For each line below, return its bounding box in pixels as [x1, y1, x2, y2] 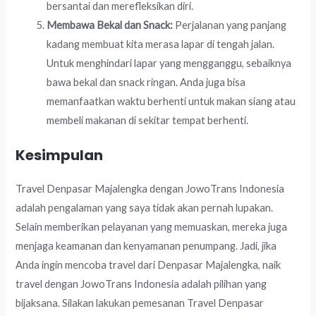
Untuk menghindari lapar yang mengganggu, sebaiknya [47, 57, 292, 70]
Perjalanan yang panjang [173, 19, 287, 32]
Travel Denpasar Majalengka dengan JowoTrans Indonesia [16, 183, 285, 195]
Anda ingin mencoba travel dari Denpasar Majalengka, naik [16, 259, 281, 272]
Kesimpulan [16, 145, 104, 166]
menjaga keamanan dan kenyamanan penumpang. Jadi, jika [16, 240, 277, 253]
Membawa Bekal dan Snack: [47, 19, 174, 32]
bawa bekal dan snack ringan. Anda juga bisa [47, 76, 246, 89]
